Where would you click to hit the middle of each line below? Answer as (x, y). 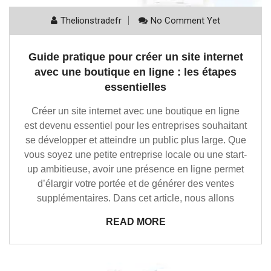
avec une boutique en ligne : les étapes (135, 72)
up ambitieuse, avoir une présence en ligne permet (135, 169)
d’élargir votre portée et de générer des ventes (135, 184)
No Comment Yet (185, 21)
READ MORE (135, 222)
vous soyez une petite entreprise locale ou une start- (135, 155)
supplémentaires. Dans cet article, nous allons (135, 198)
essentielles (135, 87)
